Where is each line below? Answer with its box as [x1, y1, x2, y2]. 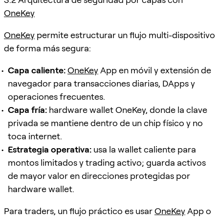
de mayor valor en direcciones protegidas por [8, 170, 190, 181]
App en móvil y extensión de [98, 65, 211, 75]
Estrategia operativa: [8, 144, 91, 154]
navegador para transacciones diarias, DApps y [8, 78, 195, 88]
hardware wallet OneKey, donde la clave [47, 104, 207, 115]
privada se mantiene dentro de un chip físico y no [8, 117, 203, 128]
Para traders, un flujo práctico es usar [4, 205, 154, 216]
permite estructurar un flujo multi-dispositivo [35, 29, 215, 40]
